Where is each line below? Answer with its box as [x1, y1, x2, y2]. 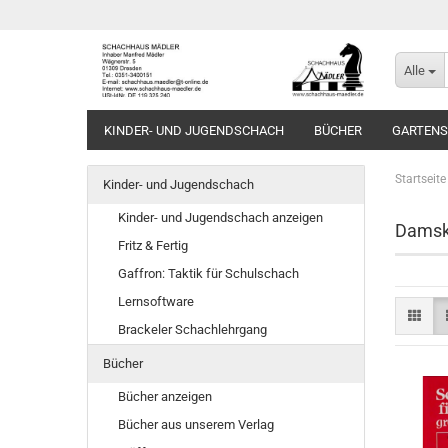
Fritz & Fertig [118, 238, 188, 253]
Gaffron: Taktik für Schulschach [118, 266, 299, 281]
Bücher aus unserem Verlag [118, 417, 274, 432]
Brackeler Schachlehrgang [118, 322, 267, 337]
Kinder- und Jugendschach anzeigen [118, 210, 323, 225]
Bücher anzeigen [118, 389, 212, 404]
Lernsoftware [118, 294, 194, 309]
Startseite [394, 172, 446, 186]
